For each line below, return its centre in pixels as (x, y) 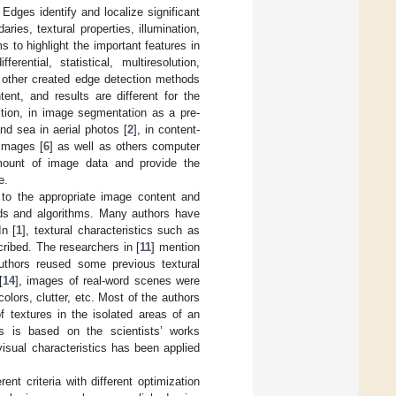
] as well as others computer (125, 146)
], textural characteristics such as (111, 230)
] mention (176, 247)
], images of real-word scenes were (107, 280)
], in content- (167, 129)
